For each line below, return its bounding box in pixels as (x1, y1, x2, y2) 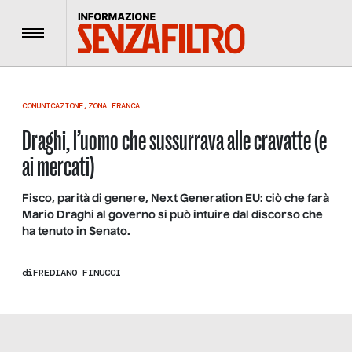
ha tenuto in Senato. (22, 226, 130, 237)
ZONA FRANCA (88, 101, 140, 111)
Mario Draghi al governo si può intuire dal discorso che (22, 210, 323, 221)
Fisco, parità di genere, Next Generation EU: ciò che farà (22, 193, 329, 204)
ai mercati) (22, 150, 95, 183)
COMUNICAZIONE (22, 101, 83, 111)
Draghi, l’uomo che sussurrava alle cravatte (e (22, 124, 327, 157)
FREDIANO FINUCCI (33, 266, 121, 279)
